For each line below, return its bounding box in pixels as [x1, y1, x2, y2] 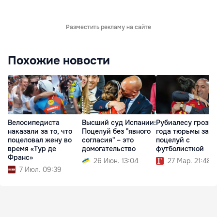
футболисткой [156, 144, 204, 153]
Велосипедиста [8, 118, 60, 127]
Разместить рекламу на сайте [66, 23, 151, 31]
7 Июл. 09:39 [19, 165, 62, 174]
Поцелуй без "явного [82, 126, 151, 136]
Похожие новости [8, 53, 110, 68]
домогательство [82, 144, 136, 153]
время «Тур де [8, 144, 56, 153]
